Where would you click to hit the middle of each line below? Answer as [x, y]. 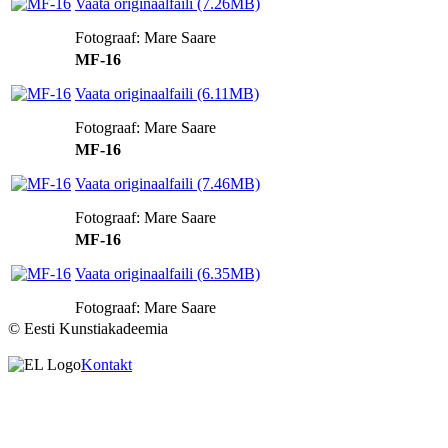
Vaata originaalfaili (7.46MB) [167, 183]
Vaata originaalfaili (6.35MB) [167, 273]
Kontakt [106, 364]
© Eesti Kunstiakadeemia [88, 328]
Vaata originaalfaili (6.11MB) [167, 93]
